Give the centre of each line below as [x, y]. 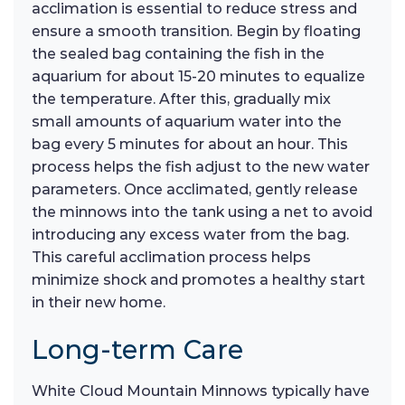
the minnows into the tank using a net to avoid [202, 212]
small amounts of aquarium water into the [187, 122]
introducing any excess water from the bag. [190, 235]
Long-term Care [137, 349]
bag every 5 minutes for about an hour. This [190, 145]
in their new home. [99, 303]
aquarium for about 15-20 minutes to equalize [198, 77]
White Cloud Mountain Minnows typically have [201, 391]
